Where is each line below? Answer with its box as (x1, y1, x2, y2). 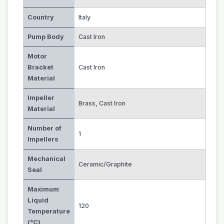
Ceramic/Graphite (78, 160, 132, 168)
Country (27, 13, 54, 21)
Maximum (27, 185, 59, 193)
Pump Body (27, 33, 64, 40)
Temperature (27, 207, 70, 215)
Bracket (27, 63, 53, 71)
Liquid (27, 196, 48, 204)
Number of (27, 124, 61, 132)
